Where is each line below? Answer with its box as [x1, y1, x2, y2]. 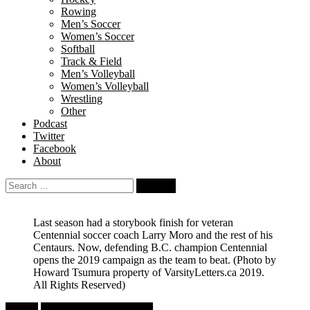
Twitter [33, 130, 64, 142]
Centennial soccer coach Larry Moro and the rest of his [33, 229, 273, 241]
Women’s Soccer [61, 30, 134, 42]
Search [5, 178, 35, 190]
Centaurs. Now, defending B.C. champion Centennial [33, 241, 267, 253]
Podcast [33, 118, 67, 129]
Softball [61, 43, 95, 55]
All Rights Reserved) [33, 279, 125, 291]
